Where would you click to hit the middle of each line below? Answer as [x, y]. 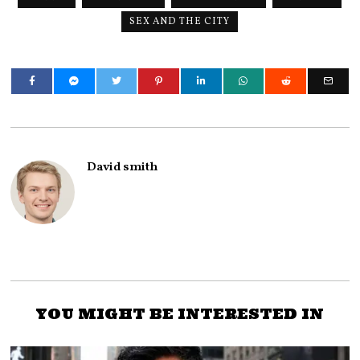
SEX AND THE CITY [180, 22]
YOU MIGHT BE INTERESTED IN [180, 314]
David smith [123, 168]
